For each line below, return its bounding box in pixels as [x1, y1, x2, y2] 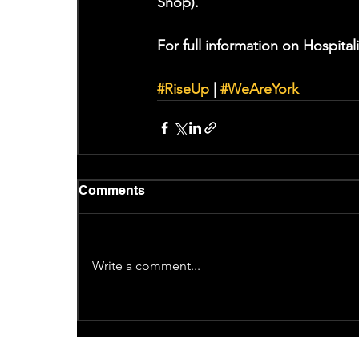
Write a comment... [91, 258, 200, 274]
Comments [78, 183, 145, 199]
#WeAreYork [220, 80, 299, 99]
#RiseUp [156, 80, 209, 99]
